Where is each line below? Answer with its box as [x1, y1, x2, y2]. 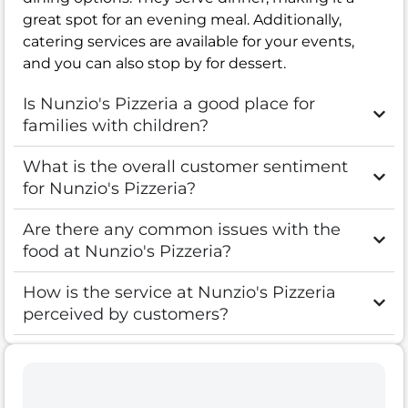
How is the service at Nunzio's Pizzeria [23, 281, 336, 302]
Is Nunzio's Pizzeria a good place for [23, 93, 315, 114]
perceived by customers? [23, 303, 229, 324]
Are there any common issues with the [23, 219, 341, 240]
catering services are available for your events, [23, 32, 354, 50]
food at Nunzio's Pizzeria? [23, 240, 231, 261]
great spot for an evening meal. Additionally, [23, 10, 342, 28]
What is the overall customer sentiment [23, 156, 348, 177]
